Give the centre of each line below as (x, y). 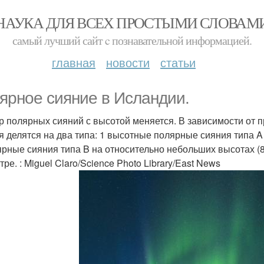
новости (128, 62)
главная (74, 62)
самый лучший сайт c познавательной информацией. (132, 40)
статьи (178, 62)
